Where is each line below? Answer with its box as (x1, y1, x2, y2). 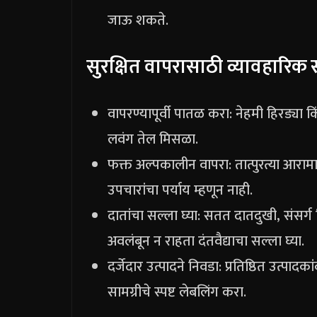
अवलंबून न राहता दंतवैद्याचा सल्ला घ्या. (108, 229, 304, 253)
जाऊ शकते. (108, 8, 168, 33)
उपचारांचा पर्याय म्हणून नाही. (108, 178, 253, 202)
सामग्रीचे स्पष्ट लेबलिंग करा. (108, 279, 246, 304)
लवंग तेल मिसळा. (108, 127, 198, 151)
